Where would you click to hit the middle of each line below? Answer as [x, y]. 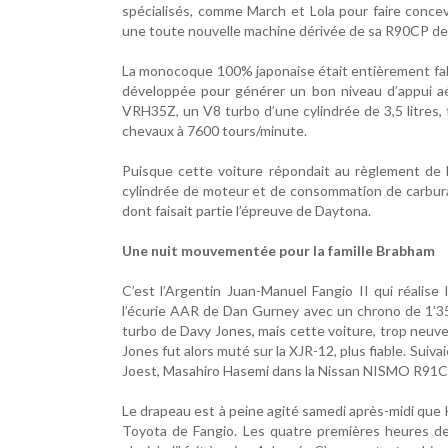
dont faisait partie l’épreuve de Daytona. [246, 210]
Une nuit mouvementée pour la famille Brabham [278, 250]
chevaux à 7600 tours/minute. [214, 130]
